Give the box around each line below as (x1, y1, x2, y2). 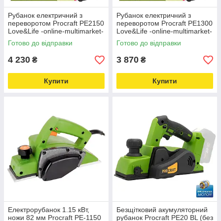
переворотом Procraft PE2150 (8, 19, 104, 27)
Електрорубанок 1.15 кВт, (8, 206, 89, 214)
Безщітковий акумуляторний (116, 206, 208, 214)
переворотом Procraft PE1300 (116, 19, 213, 27)
